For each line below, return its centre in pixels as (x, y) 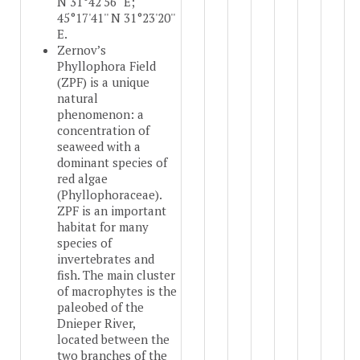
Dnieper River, (96, 323)
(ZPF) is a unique (103, 82)
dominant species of (112, 163)
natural (78, 98)
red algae (82, 179)
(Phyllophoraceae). (109, 195)
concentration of (103, 131)
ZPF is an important (112, 211)
